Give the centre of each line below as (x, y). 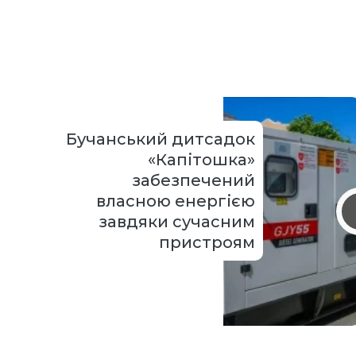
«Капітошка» (201, 160)
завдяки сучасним (176, 222)
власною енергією (175, 201)
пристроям (207, 243)
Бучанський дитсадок (160, 139)
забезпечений (193, 181)
